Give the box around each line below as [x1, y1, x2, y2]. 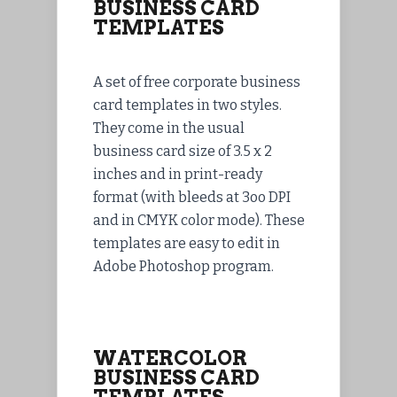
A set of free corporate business [93, 74, 300, 91]
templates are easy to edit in [93, 235, 280, 253]
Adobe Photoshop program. [93, 258, 274, 276]
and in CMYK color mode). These [93, 212, 305, 230]
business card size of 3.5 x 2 [93, 143, 272, 160]
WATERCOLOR [93, 346, 247, 370]
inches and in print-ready [93, 166, 262, 183]
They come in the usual [93, 120, 245, 137]
